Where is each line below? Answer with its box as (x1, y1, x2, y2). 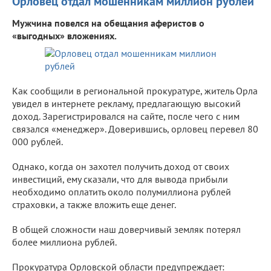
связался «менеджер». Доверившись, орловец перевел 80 (12, 122, 258, 135)
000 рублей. (12, 135, 63, 148)
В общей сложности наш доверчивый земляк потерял (12, 223, 241, 235)
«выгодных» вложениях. (12, 29, 117, 42)
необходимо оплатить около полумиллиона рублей (12, 185, 231, 198)
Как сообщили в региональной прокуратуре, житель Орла (12, 84, 258, 97)
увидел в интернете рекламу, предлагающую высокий (12, 97, 241, 109)
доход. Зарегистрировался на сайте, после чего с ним (12, 109, 240, 122)
